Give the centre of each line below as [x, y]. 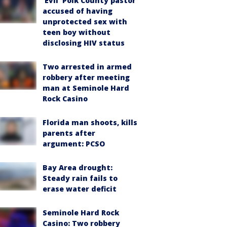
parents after [69, 133]
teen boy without [77, 32]
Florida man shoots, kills [90, 122]
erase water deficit [80, 188]
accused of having [78, 11]
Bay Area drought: [78, 167]
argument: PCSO [74, 143]
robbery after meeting [86, 77]
